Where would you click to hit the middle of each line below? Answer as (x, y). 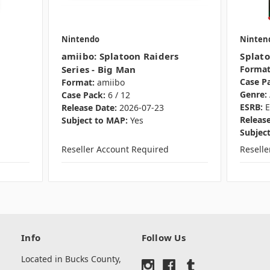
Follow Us (163, 238)
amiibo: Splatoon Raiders (120, 56)
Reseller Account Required (115, 149)
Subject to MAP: (94, 120)
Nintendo (80, 39)
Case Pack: (83, 95)
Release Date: (89, 107)
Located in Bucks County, (71, 259)
